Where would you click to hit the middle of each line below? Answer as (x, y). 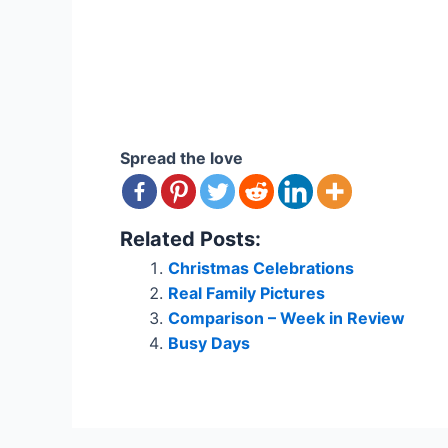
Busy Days (209, 342)
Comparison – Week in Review (286, 317)
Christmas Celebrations (261, 267)
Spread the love (181, 157)
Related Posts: (190, 238)
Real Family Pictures (246, 292)
